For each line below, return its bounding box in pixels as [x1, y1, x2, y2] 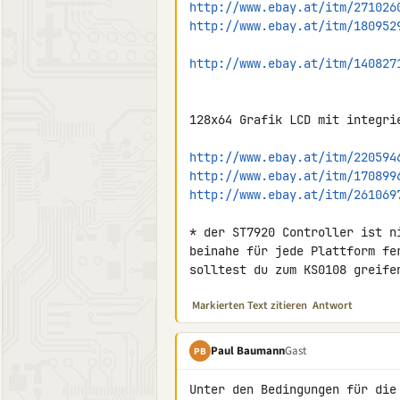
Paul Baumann [211, 342, 285, 359]
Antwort [312, 297, 353, 313]
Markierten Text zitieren [192, 297, 307, 313]
